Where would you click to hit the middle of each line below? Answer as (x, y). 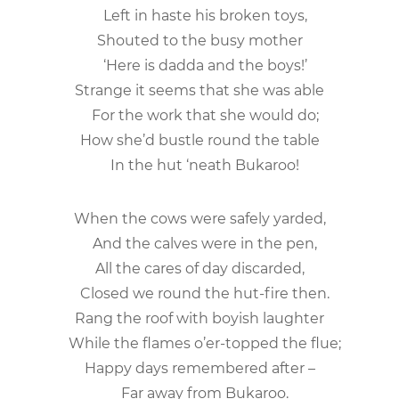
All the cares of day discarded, (199, 268)
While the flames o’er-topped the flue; (199, 343)
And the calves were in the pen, (199, 243)
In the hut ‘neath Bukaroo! (199, 165)
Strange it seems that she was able (199, 90)
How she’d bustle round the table (199, 140)
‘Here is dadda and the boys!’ (199, 65)
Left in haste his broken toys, (199, 15)
